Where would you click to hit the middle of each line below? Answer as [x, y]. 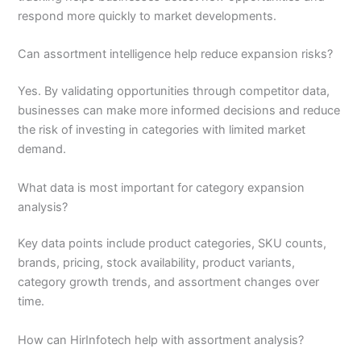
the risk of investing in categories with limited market [162, 130]
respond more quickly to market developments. [147, 17]
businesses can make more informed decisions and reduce [179, 111]
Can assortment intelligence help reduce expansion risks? [176, 54]
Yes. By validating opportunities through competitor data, [174, 91]
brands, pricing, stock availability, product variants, [157, 263]
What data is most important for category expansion [162, 187]
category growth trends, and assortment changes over [169, 282]
